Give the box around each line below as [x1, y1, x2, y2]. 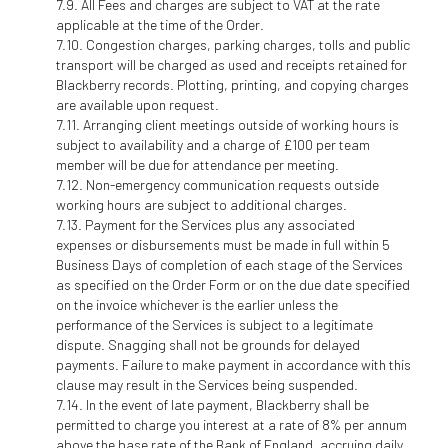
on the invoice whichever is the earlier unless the [55, 295, 338, 313]
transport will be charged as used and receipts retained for [55, 55, 407, 73]
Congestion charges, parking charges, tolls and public [85, 35, 410, 53]
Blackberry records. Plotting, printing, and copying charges [55, 75, 409, 93]
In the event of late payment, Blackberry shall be [85, 395, 369, 413]
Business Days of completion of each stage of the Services [55, 255, 403, 273]
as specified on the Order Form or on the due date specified [55, 275, 410, 293]
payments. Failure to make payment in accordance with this [55, 355, 411, 373]
